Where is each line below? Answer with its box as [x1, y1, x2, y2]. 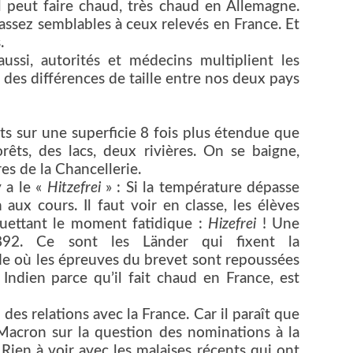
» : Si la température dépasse [100, 180, 300, 196]
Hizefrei [208, 217, 257, 232]
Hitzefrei [46, 180, 101, 196]
